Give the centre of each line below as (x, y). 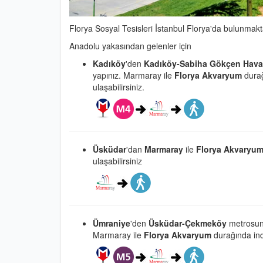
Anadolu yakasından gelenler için (130, 45)
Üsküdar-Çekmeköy (189, 223)
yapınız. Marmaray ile (134, 75)
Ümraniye (112, 223)
